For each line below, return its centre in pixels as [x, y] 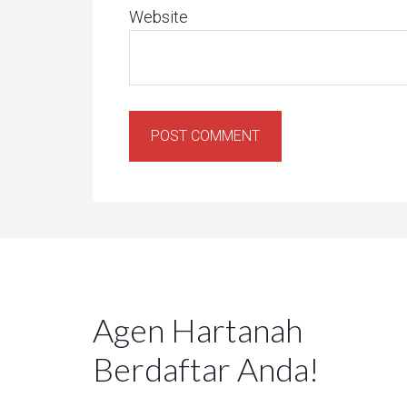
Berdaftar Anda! [206, 369]
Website [159, 17]
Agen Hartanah [198, 330]
